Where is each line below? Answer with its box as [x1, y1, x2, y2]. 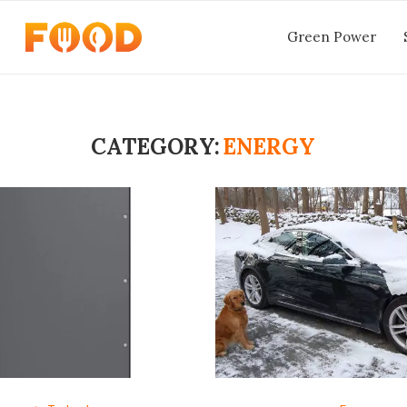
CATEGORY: [91, 133, 221, 161]
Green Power [286, 28, 376, 45]
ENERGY [223, 133, 316, 161]
